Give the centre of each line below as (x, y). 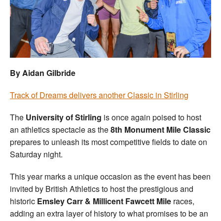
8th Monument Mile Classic (160, 129)
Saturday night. (36, 154)
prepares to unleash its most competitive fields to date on (109, 142)
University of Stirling (64, 117)
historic (23, 201)
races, (183, 201)
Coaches (114, 43)
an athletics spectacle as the (59, 129)
